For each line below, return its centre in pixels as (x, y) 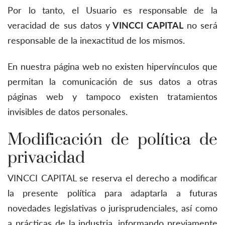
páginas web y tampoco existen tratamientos (113, 96)
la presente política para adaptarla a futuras (113, 193)
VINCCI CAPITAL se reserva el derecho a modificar (113, 178)
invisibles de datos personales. (68, 111)
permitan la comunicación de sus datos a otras (113, 81)
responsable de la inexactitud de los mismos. (96, 40)
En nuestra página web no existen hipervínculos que (113, 66)
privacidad (46, 157)
